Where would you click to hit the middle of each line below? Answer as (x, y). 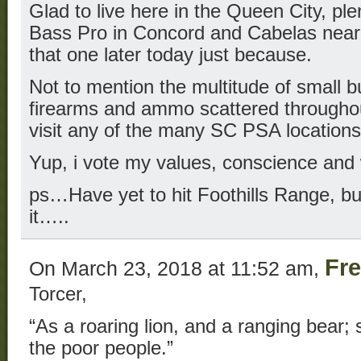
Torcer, (58, 294)
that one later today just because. (170, 54)
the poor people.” (101, 348)
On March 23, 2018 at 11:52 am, (177, 268)
